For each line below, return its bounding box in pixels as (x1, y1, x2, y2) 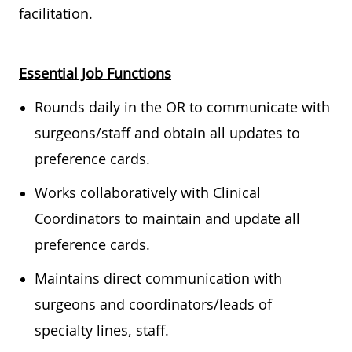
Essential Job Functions (19, 63, 171, 82)
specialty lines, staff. (35, 320, 169, 339)
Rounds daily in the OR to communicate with (35, 97, 330, 116)
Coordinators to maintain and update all (35, 208, 300, 228)
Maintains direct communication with (35, 268, 282, 288)
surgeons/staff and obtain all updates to (35, 123, 300, 142)
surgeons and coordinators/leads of (35, 294, 272, 313)
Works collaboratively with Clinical (35, 182, 261, 202)
